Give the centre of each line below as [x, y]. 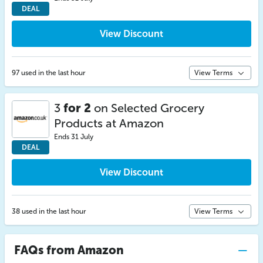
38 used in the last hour [49, 211]
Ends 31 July [74, 137]
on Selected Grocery [148, 108]
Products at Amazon [109, 123]
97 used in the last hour [49, 73]
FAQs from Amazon [69, 250]
